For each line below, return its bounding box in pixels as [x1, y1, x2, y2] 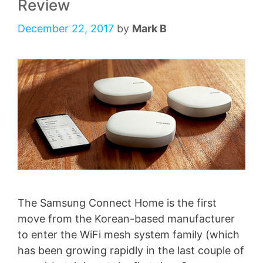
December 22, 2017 [18, 22, 114, 35]
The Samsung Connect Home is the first [18, 197, 217, 210]
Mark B [132, 22, 167, 35]
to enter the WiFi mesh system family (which [18, 228, 240, 241]
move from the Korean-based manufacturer [18, 213, 235, 225]
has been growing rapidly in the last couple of [18, 244, 244, 257]
